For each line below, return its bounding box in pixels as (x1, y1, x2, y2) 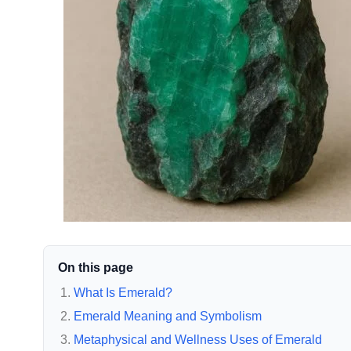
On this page (58, 260, 133, 274)
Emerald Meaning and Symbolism (74, 309, 262, 323)
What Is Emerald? (74, 285, 172, 299)
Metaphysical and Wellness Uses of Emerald (74, 332, 322, 346)
